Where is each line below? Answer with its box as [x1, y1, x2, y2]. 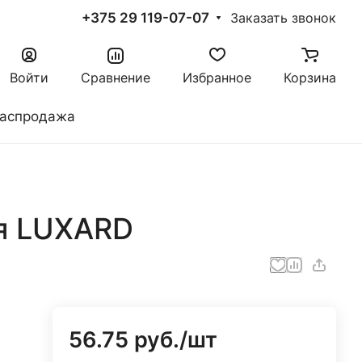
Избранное [183, 69, 251, 86]
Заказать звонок [230, 11, 336, 26]
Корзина [284, 69, 336, 86]
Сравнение [81, 69, 150, 86]
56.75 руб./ [69, 326, 188, 353]
